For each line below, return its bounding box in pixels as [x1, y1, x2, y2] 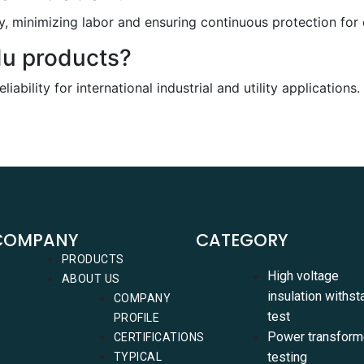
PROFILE [113, 311, 160, 324]
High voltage [266, 268, 339, 284]
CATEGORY [195, 228, 288, 252]
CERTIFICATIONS [113, 331, 205, 344]
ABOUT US [61, 272, 120, 285]
